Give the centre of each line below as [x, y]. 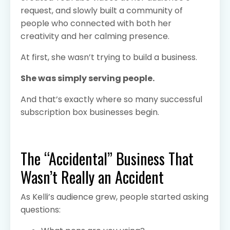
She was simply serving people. [88, 78]
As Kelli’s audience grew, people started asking [114, 197]
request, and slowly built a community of [102, 10]
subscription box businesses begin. [90, 112]
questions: [41, 209]
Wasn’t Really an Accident [92, 177]
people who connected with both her [96, 23]
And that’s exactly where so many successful [111, 99]
